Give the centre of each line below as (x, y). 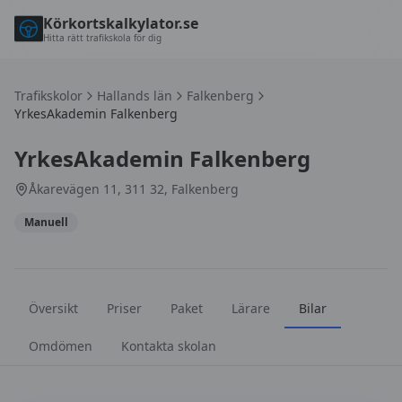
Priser (124, 308)
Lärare (251, 308)
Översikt (53, 308)
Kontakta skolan (169, 346)
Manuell (46, 222)
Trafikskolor (48, 96)
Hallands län (135, 96)
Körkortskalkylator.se (121, 23)
